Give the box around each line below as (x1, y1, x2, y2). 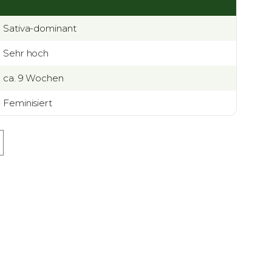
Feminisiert (3, 97, 52, 109)
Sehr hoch (3, 47, 49, 59)
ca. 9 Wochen (3, 72, 64, 84)
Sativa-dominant (3, 22, 76, 35)
